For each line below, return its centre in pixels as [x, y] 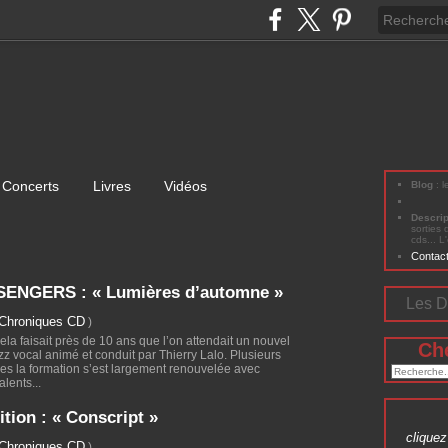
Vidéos [185, 186]
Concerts [32, 186]
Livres [112, 186]
